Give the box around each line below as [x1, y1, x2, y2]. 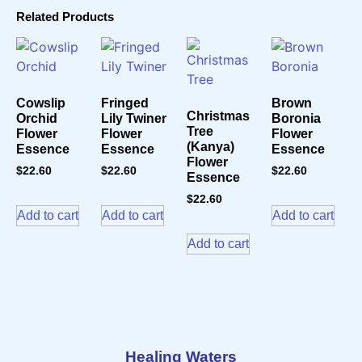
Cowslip [16, 95, 65, 110]
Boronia [271, 111, 322, 125]
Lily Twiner [101, 111, 167, 125]
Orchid [16, 111, 57, 125]
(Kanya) [186, 139, 234, 154]
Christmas [186, 108, 250, 123]
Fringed [101, 95, 149, 110]
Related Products [16, 9, 114, 23]
